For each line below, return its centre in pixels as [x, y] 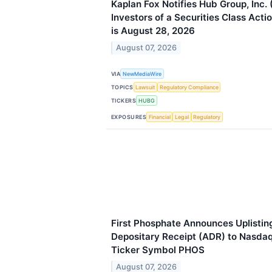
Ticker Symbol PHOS [158, 250]
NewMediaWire [142, 74]
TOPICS [122, 87]
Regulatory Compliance [189, 87]
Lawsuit [145, 87]
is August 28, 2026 [153, 31]
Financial [159, 117]
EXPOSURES [129, 117]
